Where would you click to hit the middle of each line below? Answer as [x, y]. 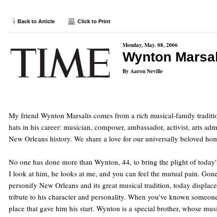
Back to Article [36, 21]
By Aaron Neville [143, 71]
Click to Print [94, 21]
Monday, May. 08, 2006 [150, 45]
